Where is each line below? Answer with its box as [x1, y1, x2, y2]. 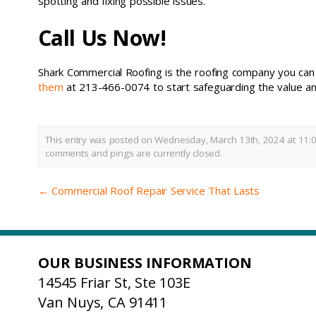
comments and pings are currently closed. [45, 147, 223, 159]
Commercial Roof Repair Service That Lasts [48, 183, 260, 197]
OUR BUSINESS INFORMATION [38, 253, 252, 272]
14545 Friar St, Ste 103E [38, 272, 190, 292]
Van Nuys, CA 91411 [38, 292, 168, 312]
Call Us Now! [38, 23, 166, 52]
